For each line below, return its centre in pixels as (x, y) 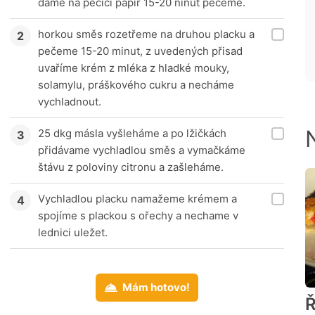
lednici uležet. (73, 233)
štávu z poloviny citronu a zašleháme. (131, 167)
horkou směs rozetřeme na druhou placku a (146, 34)
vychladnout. (70, 102)
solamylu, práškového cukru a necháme (136, 85)
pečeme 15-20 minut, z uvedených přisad (140, 51)
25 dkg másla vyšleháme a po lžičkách (132, 134)
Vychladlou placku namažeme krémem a (137, 199)
